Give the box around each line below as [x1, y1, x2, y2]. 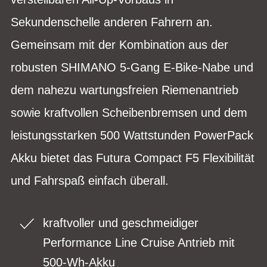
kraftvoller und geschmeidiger [43, 216, 198, 229]
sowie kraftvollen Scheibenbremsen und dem [11, 105, 247, 119]
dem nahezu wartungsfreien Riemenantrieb [11, 83, 238, 97]
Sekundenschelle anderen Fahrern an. [11, 15, 213, 29]
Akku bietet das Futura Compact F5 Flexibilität [11, 151, 254, 164]
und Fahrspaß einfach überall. [11, 173, 169, 187]
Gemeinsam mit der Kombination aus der [11, 38, 228, 51]
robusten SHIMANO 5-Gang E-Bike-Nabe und [11, 60, 253, 74]
